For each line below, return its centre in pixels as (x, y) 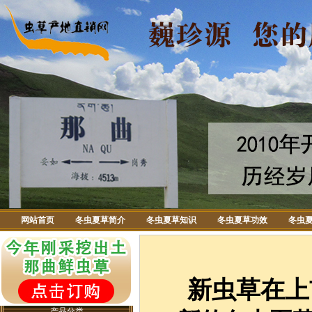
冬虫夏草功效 (242, 220)
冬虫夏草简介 (100, 220)
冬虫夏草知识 (171, 220)
